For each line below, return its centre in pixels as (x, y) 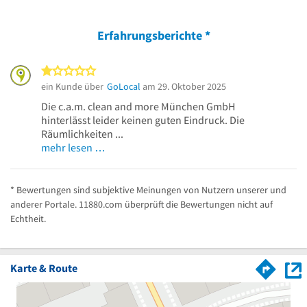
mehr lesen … (73, 148)
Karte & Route (44, 268)
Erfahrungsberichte (151, 36)
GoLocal (124, 87)
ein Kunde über (72, 87)
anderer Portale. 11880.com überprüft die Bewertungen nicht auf (142, 205)
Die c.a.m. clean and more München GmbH (138, 107)
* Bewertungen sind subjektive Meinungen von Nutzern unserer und (148, 190)
